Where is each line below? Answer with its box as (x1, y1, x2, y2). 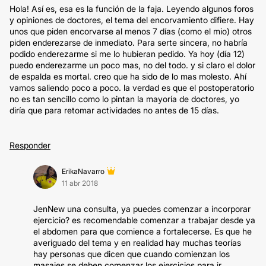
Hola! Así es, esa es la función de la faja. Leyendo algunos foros (9, 4, 254, 14)
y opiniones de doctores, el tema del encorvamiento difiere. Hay (9, 15, 254, 25)
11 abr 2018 (62, 179, 98, 188)
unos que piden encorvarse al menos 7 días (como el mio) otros (9, 26, 252, 36)
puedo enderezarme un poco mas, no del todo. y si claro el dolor (9, 60, 255, 70)
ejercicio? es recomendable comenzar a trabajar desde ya (33, 215, 255, 225)
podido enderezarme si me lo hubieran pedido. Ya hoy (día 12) (9, 49, 245, 59)
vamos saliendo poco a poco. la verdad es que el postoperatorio (9, 83, 254, 93)
